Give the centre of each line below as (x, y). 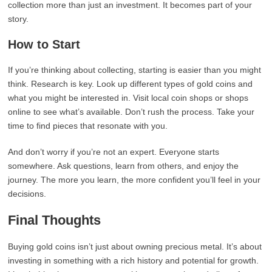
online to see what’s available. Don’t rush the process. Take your (131, 112)
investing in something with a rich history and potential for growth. (134, 260)
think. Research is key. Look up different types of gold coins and (131, 84)
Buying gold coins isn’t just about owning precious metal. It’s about (135, 246)
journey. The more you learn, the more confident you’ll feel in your (134, 180)
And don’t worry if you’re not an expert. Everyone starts (114, 152)
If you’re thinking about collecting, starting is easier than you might (135, 70)
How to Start (44, 44)
